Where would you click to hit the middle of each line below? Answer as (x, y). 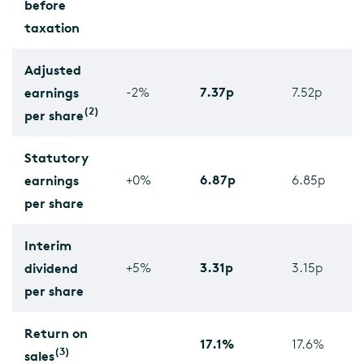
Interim (48, 245)
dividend (51, 268)
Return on (56, 333)
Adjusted (53, 70)
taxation (52, 28)
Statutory (56, 158)
